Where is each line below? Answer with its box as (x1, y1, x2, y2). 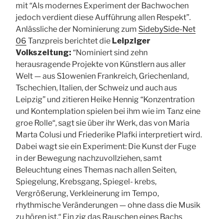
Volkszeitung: (16, 47, 71, 57)
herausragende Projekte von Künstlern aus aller (16, 59, 186, 69)
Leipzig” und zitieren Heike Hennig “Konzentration (16, 94, 195, 104)
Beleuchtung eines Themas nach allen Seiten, (16, 165, 176, 175)
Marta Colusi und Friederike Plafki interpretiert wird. (16, 130, 202, 139)
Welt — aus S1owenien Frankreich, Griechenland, (16, 71, 189, 81)
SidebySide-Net (138, 24, 196, 34)
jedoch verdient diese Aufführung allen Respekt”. (16, 12, 191, 22)
